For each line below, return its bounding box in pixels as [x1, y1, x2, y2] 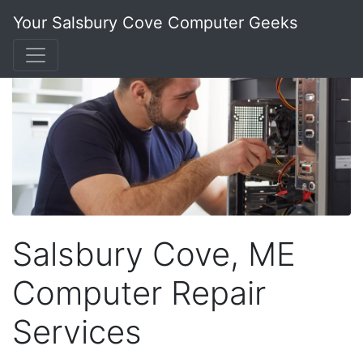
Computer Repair [12, 272, 266, 313]
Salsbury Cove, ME [12, 233, 296, 274]
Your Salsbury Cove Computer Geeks [13, 13, 297, 32]
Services [12, 311, 142, 352]
